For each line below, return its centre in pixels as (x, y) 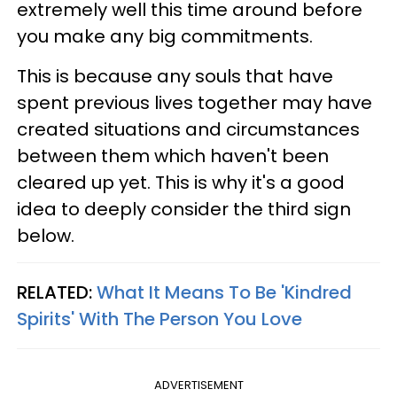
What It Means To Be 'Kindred (224, 292)
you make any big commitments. (165, 36)
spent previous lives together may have (195, 102)
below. (46, 235)
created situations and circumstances (188, 129)
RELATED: (57, 292)
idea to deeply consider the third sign (184, 209)
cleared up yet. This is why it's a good (181, 182)
